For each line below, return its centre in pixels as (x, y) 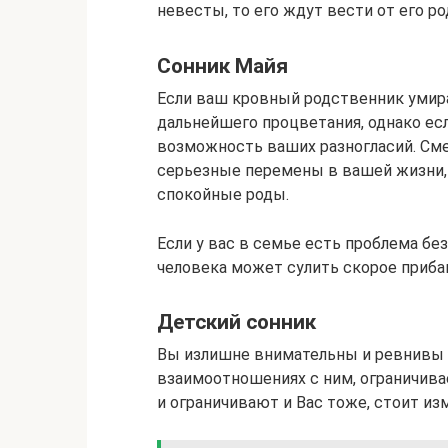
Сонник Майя (222, 65)
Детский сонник (236, 322)
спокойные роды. (223, 194)
